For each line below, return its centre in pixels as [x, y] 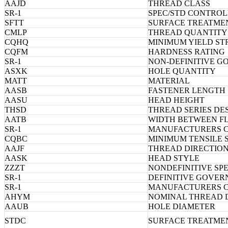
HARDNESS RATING [187, 51]
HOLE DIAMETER [182, 206]
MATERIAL [169, 80]
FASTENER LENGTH [187, 90]
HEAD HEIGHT [176, 100]
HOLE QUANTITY [182, 71]
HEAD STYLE [174, 158]
